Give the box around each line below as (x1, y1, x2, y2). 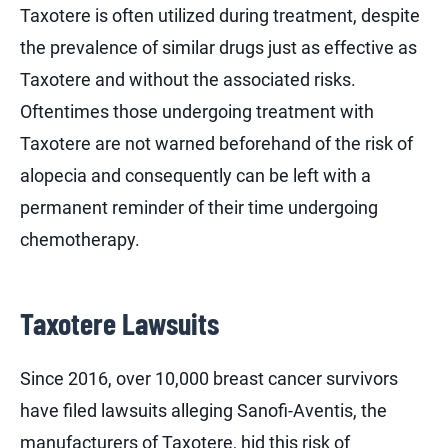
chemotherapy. (20, 228, 140, 250)
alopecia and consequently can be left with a (20, 164, 371, 186)
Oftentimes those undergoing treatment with (20, 100, 374, 122)
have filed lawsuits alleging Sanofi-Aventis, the (20, 400, 387, 422)
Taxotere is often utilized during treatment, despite (20, 4, 420, 26)
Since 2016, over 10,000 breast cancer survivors (20, 368, 398, 390)
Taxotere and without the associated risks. (20, 68, 356, 90)
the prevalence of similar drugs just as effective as (20, 36, 417, 58)
